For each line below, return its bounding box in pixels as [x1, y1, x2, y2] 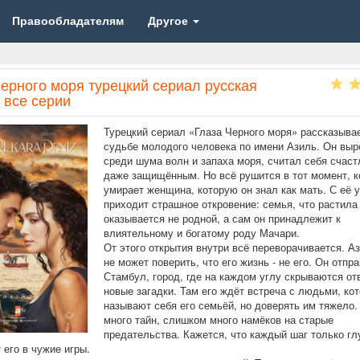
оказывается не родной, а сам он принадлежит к [103, 211, 341, 226]
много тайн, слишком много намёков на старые [103, 312, 333, 327]
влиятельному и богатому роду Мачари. [103, 225, 300, 240]
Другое [148, 12, 189, 28]
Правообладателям [12, 12, 125, 28]
